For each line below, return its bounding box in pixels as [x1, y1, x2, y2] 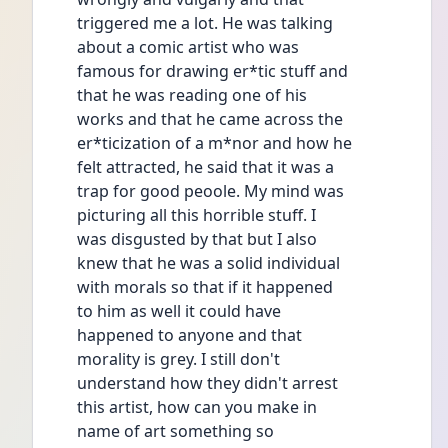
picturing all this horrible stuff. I [77, 204, 316, 226]
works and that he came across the [77, 108, 343, 130]
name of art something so [77, 420, 274, 442]
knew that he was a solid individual [77, 252, 340, 274]
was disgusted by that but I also [77, 228, 317, 250]
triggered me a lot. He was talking [77, 12, 333, 34]
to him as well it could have [77, 300, 281, 322]
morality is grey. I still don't [77, 348, 280, 370]
